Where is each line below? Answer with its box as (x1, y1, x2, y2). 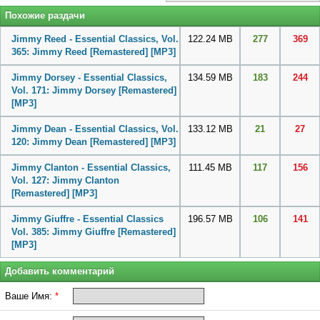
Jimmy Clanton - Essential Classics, (11, 162, 171, 174)
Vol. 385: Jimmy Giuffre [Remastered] (11, 226, 176, 238)
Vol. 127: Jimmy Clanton (11, 175, 119, 186)
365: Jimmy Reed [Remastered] (11, 46, 151, 58)
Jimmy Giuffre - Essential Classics (11, 214, 164, 225)
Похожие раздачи (5, 10, 85, 21)
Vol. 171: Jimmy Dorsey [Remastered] (11, 85, 176, 96)
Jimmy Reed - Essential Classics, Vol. (11, 34, 179, 45)
